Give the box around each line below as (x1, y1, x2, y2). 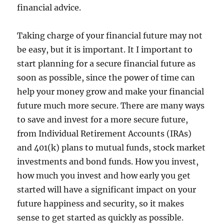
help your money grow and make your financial (17, 86, 204, 96)
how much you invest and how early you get (17, 170, 191, 180)
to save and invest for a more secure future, (17, 114, 188, 124)
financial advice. (17, 2, 81, 12)
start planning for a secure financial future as (17, 58, 196, 68)
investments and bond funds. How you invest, (17, 156, 199, 166)
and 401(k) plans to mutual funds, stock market (17, 142, 206, 152)
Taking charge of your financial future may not (17, 30, 203, 40)
